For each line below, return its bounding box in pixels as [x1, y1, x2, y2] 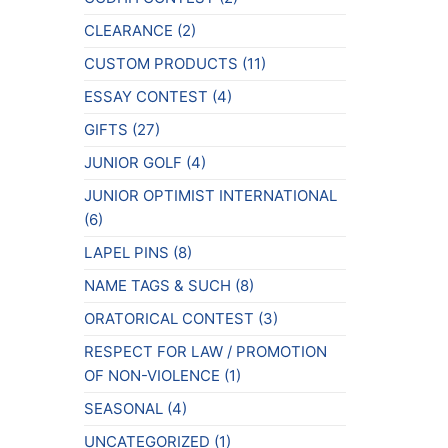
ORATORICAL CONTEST [83, 308, 254, 328]
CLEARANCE [83, 20, 173, 40]
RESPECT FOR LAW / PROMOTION [83, 341, 327, 361]
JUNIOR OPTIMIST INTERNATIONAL [83, 185, 337, 205]
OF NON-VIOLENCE [83, 365, 220, 385]
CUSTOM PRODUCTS [83, 53, 238, 73]
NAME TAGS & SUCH [83, 275, 231, 295]
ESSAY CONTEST [83, 86, 208, 106]
